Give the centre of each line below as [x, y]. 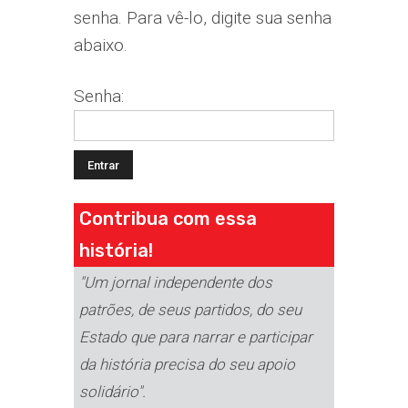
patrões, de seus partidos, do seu [190, 310]
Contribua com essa [168, 218]
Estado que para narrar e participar [195, 337]
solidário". [112, 392]
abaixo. [101, 45]
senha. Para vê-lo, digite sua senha [203, 17]
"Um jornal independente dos [175, 283]
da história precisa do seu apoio [187, 365]
